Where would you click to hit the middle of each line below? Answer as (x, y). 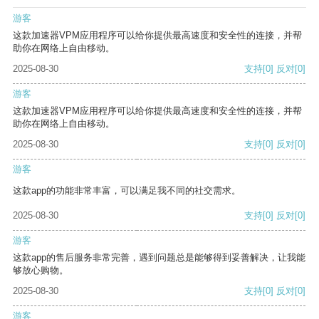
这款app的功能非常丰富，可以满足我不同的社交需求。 (127, 191)
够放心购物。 (41, 271)
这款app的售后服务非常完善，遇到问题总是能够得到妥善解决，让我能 (159, 258)
